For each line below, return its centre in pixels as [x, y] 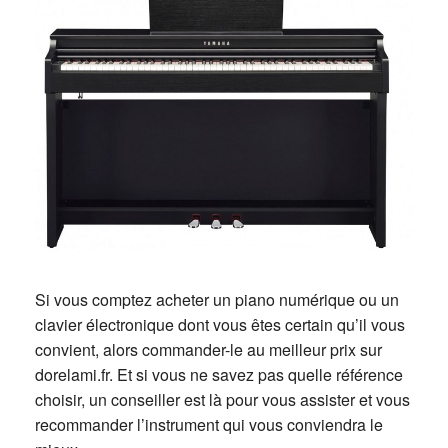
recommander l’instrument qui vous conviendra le [209, 425]
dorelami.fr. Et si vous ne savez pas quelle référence [219, 375]
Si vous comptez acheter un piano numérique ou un [217, 300]
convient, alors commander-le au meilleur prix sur [208, 350]
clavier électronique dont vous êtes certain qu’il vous [220, 325]
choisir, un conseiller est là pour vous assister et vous [222, 400]
